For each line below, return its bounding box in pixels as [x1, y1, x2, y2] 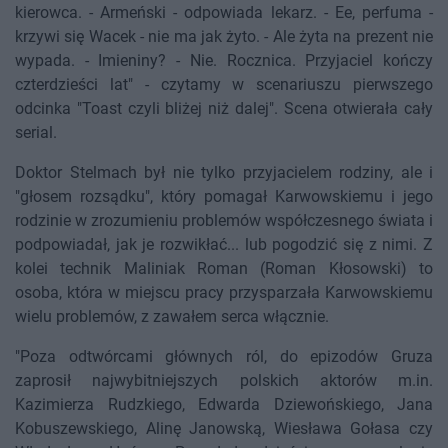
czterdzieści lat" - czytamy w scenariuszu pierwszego [15, 75, 433, 95]
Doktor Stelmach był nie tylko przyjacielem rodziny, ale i [15, 163, 433, 183]
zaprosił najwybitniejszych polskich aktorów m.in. [15, 371, 433, 391]
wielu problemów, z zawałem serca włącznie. [15, 307, 329, 327]
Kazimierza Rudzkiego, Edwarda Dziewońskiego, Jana [15, 395, 433, 415]
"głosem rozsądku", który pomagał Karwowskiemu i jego [15, 187, 433, 207]
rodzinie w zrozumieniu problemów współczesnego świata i [15, 211, 433, 231]
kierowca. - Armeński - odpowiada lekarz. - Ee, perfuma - [15, 3, 433, 23]
